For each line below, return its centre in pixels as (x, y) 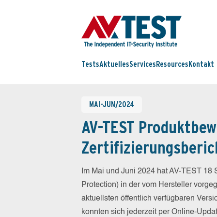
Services (143, 64)
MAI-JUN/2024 (112, 104)
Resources (172, 64)
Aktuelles (114, 64)
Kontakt (201, 64)
